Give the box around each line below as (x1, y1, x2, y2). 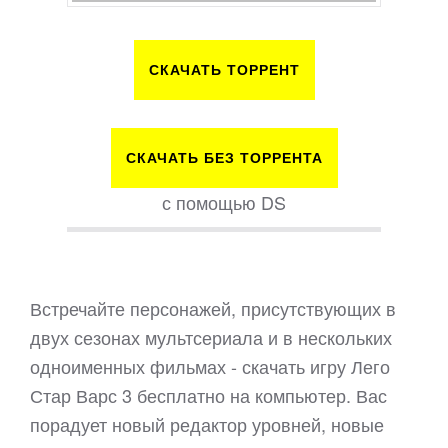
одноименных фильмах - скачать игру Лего (30, 353, 390, 379)
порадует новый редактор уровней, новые (30, 411, 384, 437)
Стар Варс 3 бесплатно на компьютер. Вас (30, 382, 387, 408)
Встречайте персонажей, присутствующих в (30, 295, 396, 321)
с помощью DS (162, 189, 286, 215)
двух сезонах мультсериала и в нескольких (30, 324, 392, 350)
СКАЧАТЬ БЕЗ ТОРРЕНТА (125, 150, 323, 166)
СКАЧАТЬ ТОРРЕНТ (148, 62, 300, 78)
